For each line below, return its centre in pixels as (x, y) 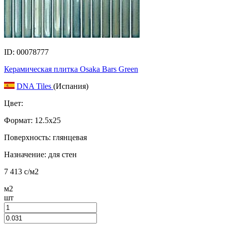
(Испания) (71, 86)
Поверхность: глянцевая (45, 137)
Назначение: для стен (40, 154)
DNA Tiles (35, 86)
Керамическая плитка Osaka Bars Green (71, 69)
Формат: (18, 120)
